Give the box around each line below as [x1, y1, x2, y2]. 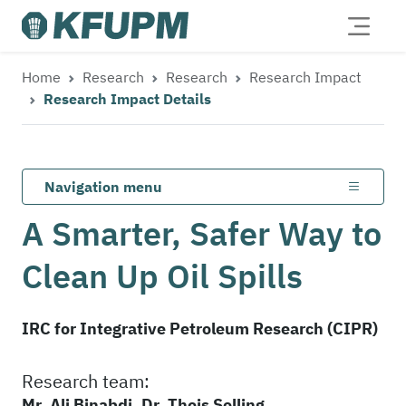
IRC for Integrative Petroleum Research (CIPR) [22, 318, 378, 339]
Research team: [22, 369, 150, 393]
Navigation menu [44, 178, 162, 196]
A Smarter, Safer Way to [22, 212, 382, 255]
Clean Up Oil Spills [22, 255, 303, 297]
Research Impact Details [43, 90, 211, 108]
